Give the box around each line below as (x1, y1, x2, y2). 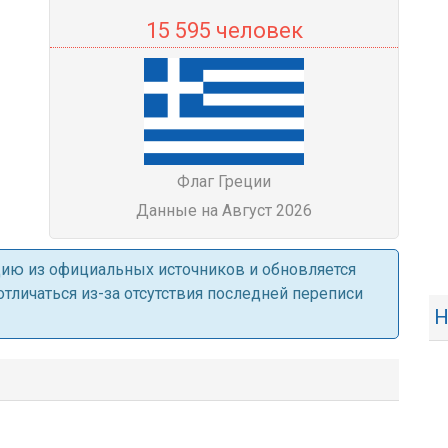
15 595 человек (145, 18, 303, 43)
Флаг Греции (177, 172, 271, 191)
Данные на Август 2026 (136, 201, 312, 220)
